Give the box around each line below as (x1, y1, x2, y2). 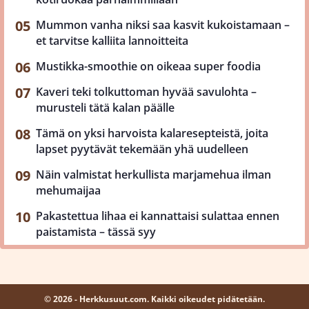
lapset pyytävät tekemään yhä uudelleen (36, 141, 248, 157)
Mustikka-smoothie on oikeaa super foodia (36, 58, 261, 74)
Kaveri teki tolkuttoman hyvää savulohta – (36, 83, 257, 99)
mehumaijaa (36, 182, 101, 198)
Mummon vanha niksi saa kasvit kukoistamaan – (36, 17, 290, 32)
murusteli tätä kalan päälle (36, 99, 175, 115)
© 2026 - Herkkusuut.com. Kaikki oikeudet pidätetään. (44, 292, 265, 305)
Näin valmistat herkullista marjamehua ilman (36, 166, 271, 182)
